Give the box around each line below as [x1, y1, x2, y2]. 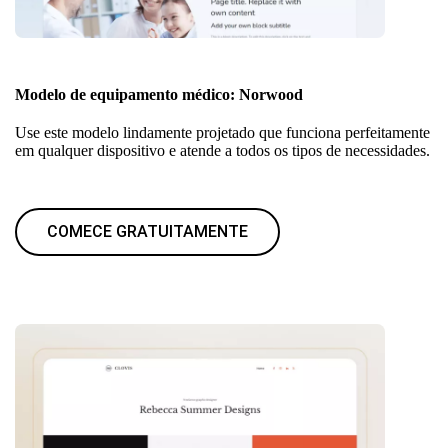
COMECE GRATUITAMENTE [47, 221, 248, 241]
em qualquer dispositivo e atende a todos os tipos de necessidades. [15, 141, 430, 159]
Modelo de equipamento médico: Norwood [15, 85, 303, 103]
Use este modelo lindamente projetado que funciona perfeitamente [15, 123, 430, 141]
